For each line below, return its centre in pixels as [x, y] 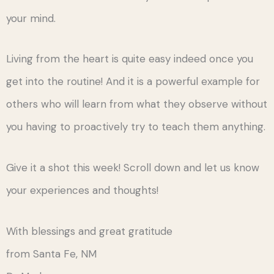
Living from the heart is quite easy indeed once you [130, 59]
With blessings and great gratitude [92, 231]
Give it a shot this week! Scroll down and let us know [133, 168]
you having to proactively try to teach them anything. [136, 127]
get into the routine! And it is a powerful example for [133, 82]
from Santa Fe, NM [54, 254]
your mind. [31, 18]
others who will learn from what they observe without [137, 104]
